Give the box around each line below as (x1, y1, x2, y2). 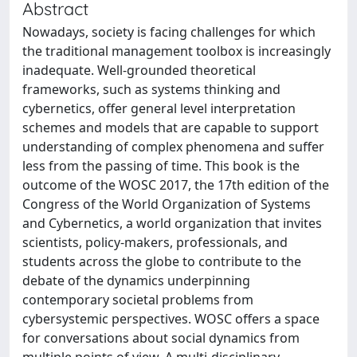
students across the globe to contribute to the (22, 253, 301, 270)
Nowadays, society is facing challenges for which (22, 23, 316, 41)
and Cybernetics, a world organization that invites (22, 214, 322, 232)
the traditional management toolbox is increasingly (22, 42, 331, 60)
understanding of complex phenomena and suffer (22, 138, 324, 155)
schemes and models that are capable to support (22, 119, 319, 136)
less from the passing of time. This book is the (22, 157, 300, 175)
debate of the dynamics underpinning (22, 272, 250, 289)
